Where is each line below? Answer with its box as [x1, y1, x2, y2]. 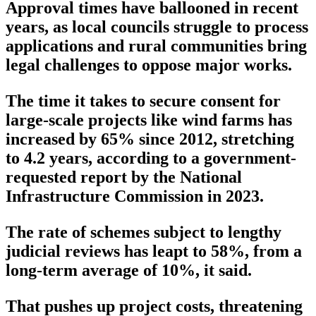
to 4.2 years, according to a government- [6, 149, 296, 168]
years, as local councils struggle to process [6, 18, 308, 37]
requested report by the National [6, 168, 242, 187]
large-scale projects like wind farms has [6, 111, 292, 130]
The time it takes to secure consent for [6, 92, 281, 111]
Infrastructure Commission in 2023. [6, 187, 264, 206]
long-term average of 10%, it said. [6, 261, 252, 280]
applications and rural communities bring [6, 37, 307, 56]
